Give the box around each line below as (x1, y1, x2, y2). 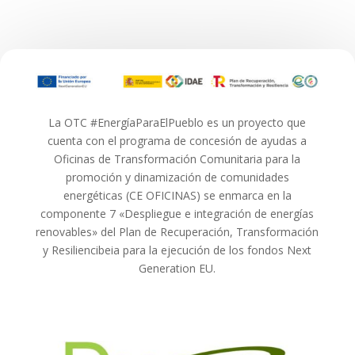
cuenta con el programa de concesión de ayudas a (48, 133, 307, 149)
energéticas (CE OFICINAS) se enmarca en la (63, 188, 292, 204)
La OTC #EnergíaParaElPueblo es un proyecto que (48, 115, 307, 131)
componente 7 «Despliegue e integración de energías (40, 206, 315, 222)
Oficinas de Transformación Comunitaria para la (54, 151, 301, 167)
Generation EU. (139, 261, 216, 277)
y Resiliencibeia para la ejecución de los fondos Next (43, 242, 312, 258)
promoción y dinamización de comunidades (65, 170, 289, 185)
